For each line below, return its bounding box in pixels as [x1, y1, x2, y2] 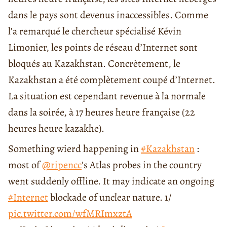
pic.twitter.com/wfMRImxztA [8, 207, 132, 221]
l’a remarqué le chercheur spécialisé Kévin [8, 24, 181, 39]
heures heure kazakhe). [8, 122, 104, 136]
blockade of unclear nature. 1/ [48, 191, 172, 205]
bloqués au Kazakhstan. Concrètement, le [8, 57, 180, 71]
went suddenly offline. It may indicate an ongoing [8, 174, 214, 188]
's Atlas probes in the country [82, 158, 202, 172]
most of [8, 158, 42, 172]
